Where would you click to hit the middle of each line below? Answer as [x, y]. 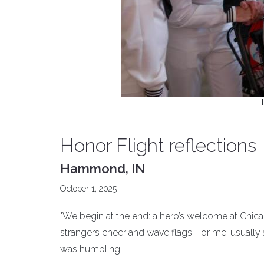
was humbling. [91, 249]
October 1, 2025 [88, 189]
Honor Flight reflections [158, 145]
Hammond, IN [103, 169]
